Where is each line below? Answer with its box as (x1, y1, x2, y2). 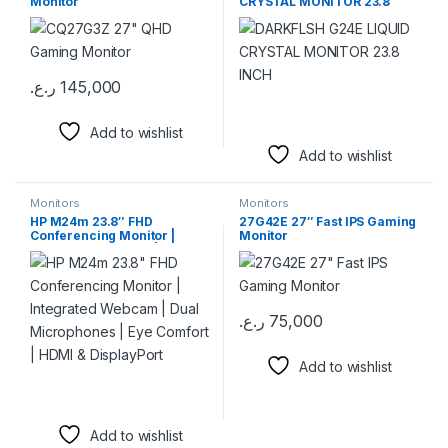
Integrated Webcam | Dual (29, 242, 190, 258)
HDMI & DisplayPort (29, 270, 150, 286)
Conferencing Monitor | (29, 228, 175, 244)
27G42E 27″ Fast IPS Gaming (238, 214, 417, 230)
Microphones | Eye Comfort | (29, 256, 207, 272)
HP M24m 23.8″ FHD (29, 214, 153, 230)
